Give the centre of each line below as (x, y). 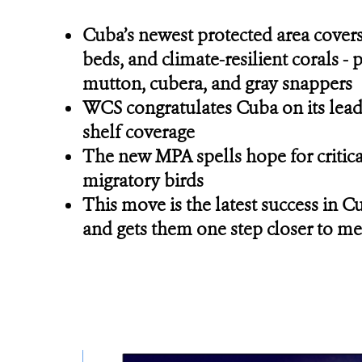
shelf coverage (139, 132)
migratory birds (143, 181)
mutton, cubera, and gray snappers (217, 84)
